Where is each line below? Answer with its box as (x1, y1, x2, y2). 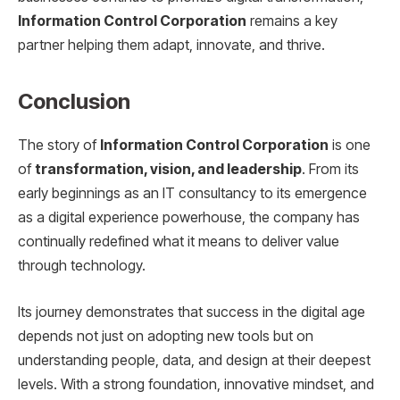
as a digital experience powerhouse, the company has (18, 209, 360, 227)
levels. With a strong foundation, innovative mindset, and (18, 375, 374, 393)
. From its (302, 161, 359, 179)
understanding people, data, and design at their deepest (18, 351, 371, 369)
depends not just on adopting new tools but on (18, 327, 313, 345)
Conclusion (18, 88, 130, 115)
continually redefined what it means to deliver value (18, 233, 339, 251)
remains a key (246, 12, 337, 30)
